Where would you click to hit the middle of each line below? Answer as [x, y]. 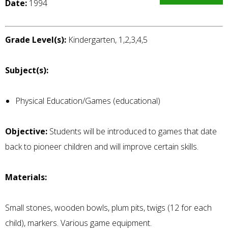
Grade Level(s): [36, 40]
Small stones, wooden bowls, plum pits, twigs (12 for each [108, 208]
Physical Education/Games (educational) [88, 101]
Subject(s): [27, 70]
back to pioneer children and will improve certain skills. [102, 147]
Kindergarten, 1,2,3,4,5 [107, 40]
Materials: [26, 177]
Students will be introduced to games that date [132, 132]
